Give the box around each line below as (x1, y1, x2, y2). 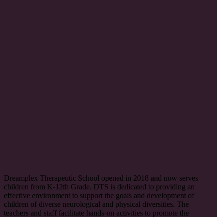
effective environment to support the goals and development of (4, 191, 194, 200)
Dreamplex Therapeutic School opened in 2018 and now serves (4, 173, 198, 182)
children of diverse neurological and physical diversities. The (4, 200, 189, 208)
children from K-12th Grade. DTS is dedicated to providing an (4, 182, 195, 191)
